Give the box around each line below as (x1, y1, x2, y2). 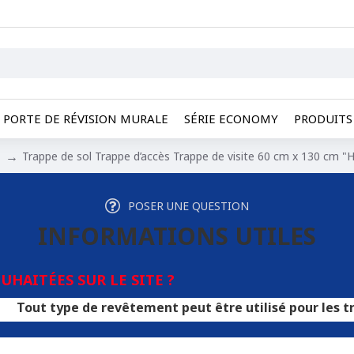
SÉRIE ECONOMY (184, 111, 278, 126)
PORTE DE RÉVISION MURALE (3, 111, 168, 126)
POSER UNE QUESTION (128, 198, 249, 213)
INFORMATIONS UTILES (38, 220, 316, 252)
